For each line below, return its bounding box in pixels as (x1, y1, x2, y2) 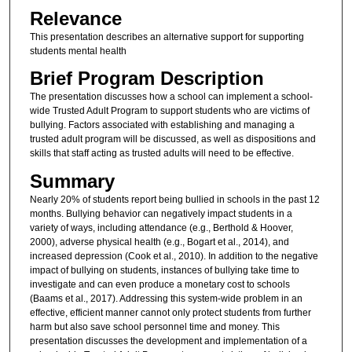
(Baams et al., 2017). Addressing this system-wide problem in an (29, 292, 302, 304)
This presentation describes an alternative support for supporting (29, 31, 304, 42)
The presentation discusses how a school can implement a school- (29, 91, 313, 103)
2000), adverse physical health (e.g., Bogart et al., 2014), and (29, 236, 289, 247)
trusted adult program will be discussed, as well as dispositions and (29, 134, 316, 145)
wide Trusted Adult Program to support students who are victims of (29, 105, 310, 117)
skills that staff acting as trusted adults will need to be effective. (29, 148, 294, 159)
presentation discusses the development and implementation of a (29, 335, 307, 346)
